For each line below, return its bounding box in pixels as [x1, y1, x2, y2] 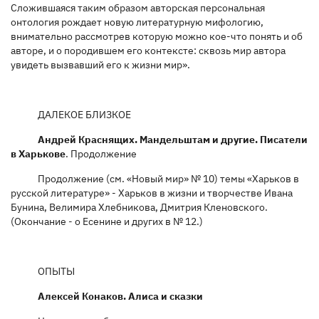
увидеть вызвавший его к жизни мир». [11, 58, 190, 71]
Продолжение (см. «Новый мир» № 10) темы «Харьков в [37, 172, 299, 185]
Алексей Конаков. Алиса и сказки [37, 289, 203, 303]
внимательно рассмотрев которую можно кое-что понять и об [11, 29, 303, 43]
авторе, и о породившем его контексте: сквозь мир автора [11, 43, 286, 57]
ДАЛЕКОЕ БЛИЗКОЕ [37, 108, 131, 121]
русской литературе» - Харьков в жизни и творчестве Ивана [11, 186, 293, 199]
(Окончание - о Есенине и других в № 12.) [11, 214, 203, 228]
